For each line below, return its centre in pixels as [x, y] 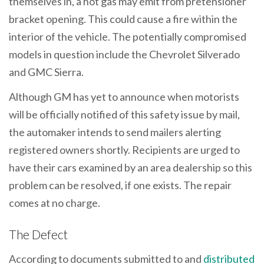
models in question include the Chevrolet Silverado [124, 55]
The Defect [38, 234]
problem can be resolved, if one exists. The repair [120, 185]
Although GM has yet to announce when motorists [124, 96]
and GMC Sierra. [46, 72]
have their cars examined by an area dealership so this [131, 167]
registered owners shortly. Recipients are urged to [124, 149]
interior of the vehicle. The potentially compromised [128, 37]
